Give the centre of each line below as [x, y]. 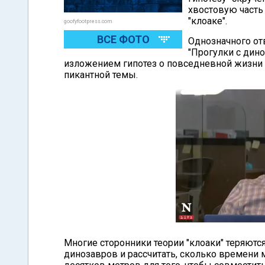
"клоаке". [208, 21]
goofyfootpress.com [88, 21]
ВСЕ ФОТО [123, 39]
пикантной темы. [101, 75]
